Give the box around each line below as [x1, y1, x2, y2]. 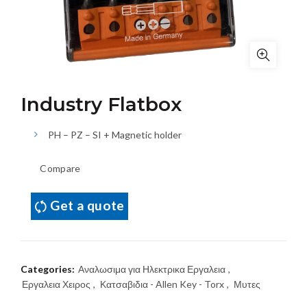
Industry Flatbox [21, 93, 182, 116]
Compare [40, 162, 81, 175]
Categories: [21, 262, 77, 275]
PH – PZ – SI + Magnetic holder [48, 129, 182, 140]
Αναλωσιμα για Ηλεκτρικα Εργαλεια [78, 262, 225, 275]
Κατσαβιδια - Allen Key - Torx [100, 278, 224, 290]
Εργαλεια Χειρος [22, 278, 90, 290]
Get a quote [50, 197, 125, 213]
